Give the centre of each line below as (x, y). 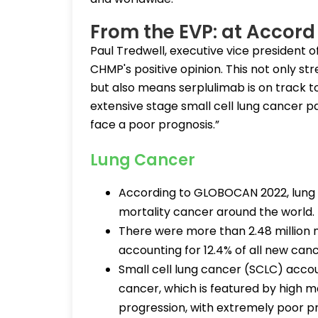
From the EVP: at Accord (203, 32)
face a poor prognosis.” (155, 125)
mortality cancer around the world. (216, 212)
